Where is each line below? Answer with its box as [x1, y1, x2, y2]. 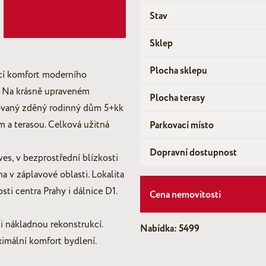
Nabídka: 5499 [140, 221, 199, 236]
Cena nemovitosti [150, 188, 221, 202]
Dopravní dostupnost [150, 145, 237, 160]
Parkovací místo [150, 118, 214, 132]
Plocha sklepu [150, 64, 207, 78]
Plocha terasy [150, 91, 205, 105]
